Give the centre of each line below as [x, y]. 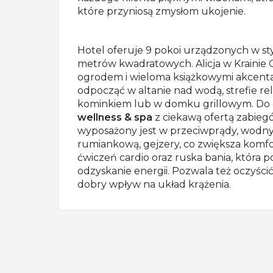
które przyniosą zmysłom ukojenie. [161, 11]
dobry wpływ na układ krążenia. [154, 184]
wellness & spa [115, 117]
